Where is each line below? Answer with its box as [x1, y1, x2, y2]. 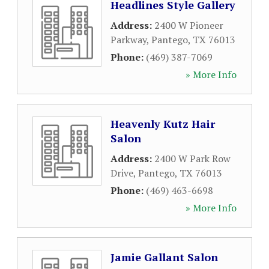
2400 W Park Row [154, 152, 231, 165]
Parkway [110, 33, 147, 46]
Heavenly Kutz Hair [110, 116, 215, 131]
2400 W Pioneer [154, 19, 223, 32]
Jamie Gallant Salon [110, 250, 218, 264]
